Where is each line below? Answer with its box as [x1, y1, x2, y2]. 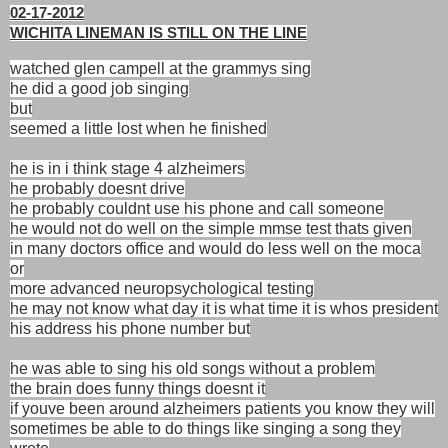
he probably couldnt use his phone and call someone [10, 199, 384, 217]
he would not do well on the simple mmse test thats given [10, 219, 412, 237]
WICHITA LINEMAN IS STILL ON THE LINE [10, 24, 307, 41]
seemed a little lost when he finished [10, 119, 267, 137]
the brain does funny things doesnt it [10, 379, 265, 397]
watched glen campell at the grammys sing [10, 59, 311, 77]
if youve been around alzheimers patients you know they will [10, 399, 435, 417]
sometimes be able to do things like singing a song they [10, 419, 401, 437]
